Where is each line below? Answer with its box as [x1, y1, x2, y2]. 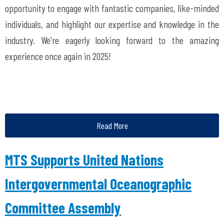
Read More [96, 120, 128, 131]
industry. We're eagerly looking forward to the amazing [5, 34, 219, 46]
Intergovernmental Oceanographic [5, 174, 191, 192]
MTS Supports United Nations [5, 150, 163, 168]
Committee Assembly [5, 198, 121, 216]
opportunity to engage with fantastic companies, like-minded [5, 2, 219, 14]
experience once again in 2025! [5, 50, 111, 62]
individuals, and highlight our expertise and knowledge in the [5, 18, 219, 30]
